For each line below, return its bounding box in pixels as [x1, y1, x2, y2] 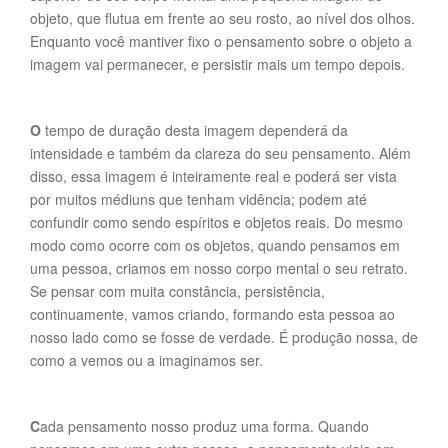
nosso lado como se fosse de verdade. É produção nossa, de [30, 327, 418, 347]
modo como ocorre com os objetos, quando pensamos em [30, 235, 400, 255]
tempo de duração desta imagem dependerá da [41, 120, 348, 140]
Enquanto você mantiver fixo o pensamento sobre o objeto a [30, 31, 412, 51]
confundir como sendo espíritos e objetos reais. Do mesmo [30, 212, 403, 232]
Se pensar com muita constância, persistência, [30, 281, 325, 301]
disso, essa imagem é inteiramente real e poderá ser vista [30, 166, 397, 186]
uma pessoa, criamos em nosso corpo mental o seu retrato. [30, 258, 408, 278]
